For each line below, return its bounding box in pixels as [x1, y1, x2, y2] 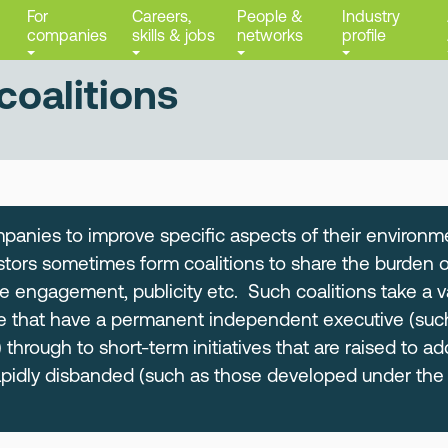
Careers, [132, 7, 191, 25]
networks [237, 26, 303, 44]
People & [237, 7, 303, 25]
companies [27, 26, 107, 44]
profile [342, 26, 386, 44]
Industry [342, 7, 400, 25]
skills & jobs [132, 26, 215, 44]
